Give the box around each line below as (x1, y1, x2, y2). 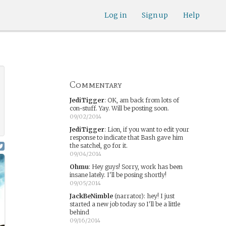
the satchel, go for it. (69, 142, 128, 149)
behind (69, 208, 89, 216)
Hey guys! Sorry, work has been (91, 163, 183, 171)
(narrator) (112, 192, 144, 200)
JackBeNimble (69, 192, 113, 200)
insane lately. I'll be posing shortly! (69, 171, 166, 179)
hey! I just (146, 192, 175, 200)
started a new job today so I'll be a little (69, 200, 180, 208)
